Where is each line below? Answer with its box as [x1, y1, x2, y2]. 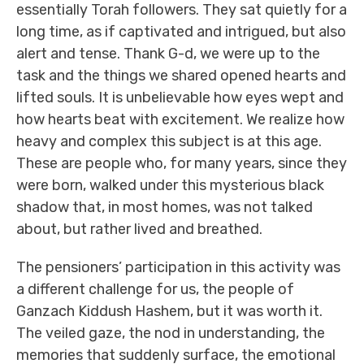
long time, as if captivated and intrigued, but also [16, 23, 346, 41]
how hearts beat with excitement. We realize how [16, 110, 344, 128]
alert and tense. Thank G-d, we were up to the [16, 45, 320, 63]
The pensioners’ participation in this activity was [16, 258, 340, 276]
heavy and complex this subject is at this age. [16, 132, 322, 150]
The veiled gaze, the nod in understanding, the [16, 324, 325, 342]
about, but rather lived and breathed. [16, 220, 262, 238]
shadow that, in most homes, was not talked [16, 198, 313, 216]
